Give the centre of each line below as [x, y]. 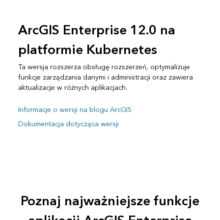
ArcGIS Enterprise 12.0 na [96, 31]
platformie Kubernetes [87, 50]
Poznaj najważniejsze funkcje [110, 201]
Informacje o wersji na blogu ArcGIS [75, 110]
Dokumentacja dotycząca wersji [68, 124]
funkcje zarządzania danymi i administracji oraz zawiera [105, 78]
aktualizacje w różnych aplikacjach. [72, 88]
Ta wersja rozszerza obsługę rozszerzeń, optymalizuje [104, 67]
